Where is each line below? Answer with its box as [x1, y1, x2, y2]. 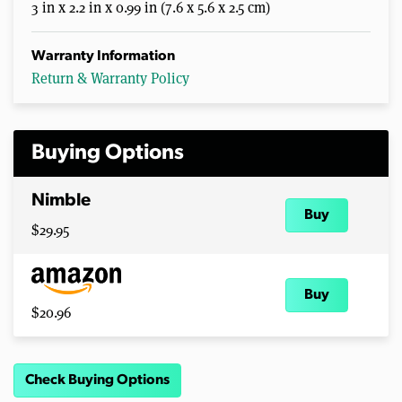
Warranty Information [31, 48, 175, 64]
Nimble [31, 191, 91, 210]
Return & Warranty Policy [31, 67, 189, 87]
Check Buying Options [25, 372, 170, 388]
